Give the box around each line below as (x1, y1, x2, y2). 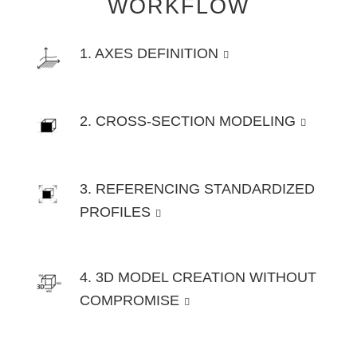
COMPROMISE (80, 292, 179, 308)
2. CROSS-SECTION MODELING (80, 112, 296, 129)
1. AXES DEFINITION (80, 45, 218, 61)
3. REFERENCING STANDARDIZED (80, 180, 315, 197)
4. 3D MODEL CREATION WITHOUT (80, 269, 316, 285)
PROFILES (80, 203, 151, 220)
